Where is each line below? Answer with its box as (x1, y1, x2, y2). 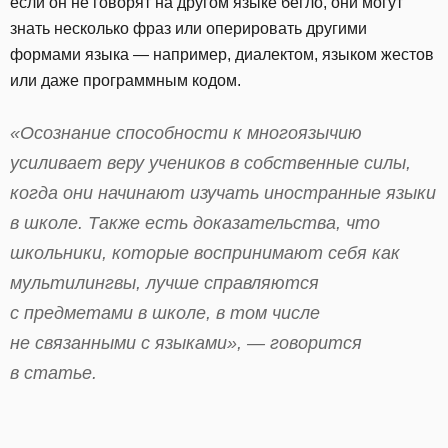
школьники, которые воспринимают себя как (10, 243, 400, 264)
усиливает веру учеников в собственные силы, (10, 153, 411, 174)
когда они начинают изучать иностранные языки (10, 183, 436, 204)
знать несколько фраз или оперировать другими (10, 20, 367, 38)
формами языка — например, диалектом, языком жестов (10, 46, 434, 64)
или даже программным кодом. (10, 72, 245, 90)
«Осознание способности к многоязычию (10, 123, 362, 144)
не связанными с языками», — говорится (10, 333, 362, 354)
